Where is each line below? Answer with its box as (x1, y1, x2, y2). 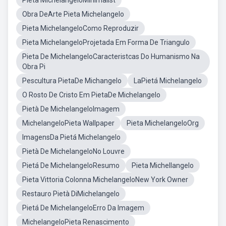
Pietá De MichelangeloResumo (22, 161, 120, 169)
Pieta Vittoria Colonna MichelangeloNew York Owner (22, 176, 188, 184)
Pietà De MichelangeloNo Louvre (22, 147, 125, 155)
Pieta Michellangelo (132, 161, 194, 169)
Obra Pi (22, 63, 45, 71)
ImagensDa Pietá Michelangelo (22, 133, 121, 141)
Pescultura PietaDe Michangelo (22, 77, 122, 85)
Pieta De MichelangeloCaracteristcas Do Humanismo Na (22, 52, 200, 61)
